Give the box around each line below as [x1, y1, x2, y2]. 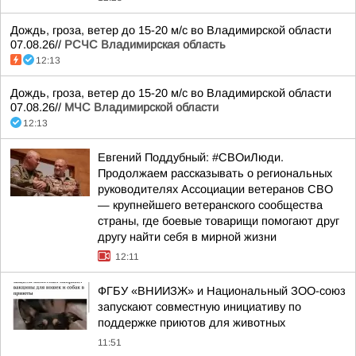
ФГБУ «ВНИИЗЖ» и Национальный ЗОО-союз [98, 284, 346, 297]
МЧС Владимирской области [64, 101, 219, 114]
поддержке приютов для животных [98, 316, 285, 329]
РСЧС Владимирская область [64, 38, 226, 51]
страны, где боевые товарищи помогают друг [98, 215, 339, 227]
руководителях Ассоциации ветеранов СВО [98, 183, 333, 195]
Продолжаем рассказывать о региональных [98, 167, 332, 180]
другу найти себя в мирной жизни [98, 230, 277, 243]
